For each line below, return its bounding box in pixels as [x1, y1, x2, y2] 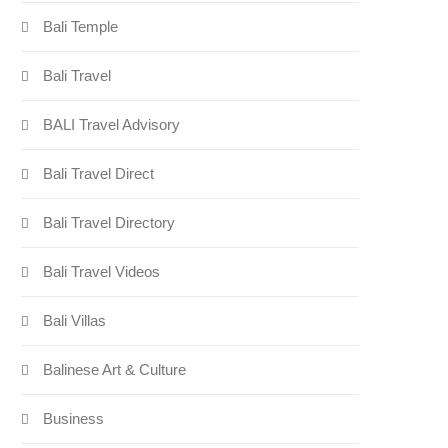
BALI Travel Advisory [43, 116, 181, 134]
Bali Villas [43, 312, 107, 330]
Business [43, 410, 105, 428]
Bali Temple [43, 18, 119, 36]
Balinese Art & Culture [43, 361, 187, 379]
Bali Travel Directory [43, 214, 176, 232]
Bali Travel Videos [43, 263, 161, 281]
